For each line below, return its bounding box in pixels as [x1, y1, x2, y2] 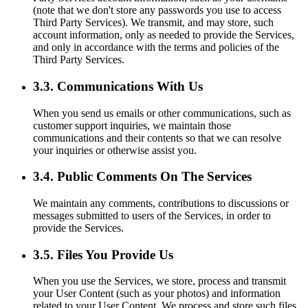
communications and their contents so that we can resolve [33, 131, 281, 144]
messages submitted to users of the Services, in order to [33, 210, 271, 222]
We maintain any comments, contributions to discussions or [33, 197, 289, 210]
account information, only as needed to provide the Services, [33, 29, 294, 41]
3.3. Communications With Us [33, 78, 203, 93]
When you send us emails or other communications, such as [33, 107, 291, 119]
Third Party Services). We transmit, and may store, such [33, 16, 274, 29]
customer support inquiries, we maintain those [33, 119, 231, 131]
